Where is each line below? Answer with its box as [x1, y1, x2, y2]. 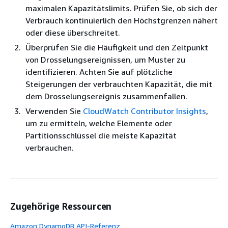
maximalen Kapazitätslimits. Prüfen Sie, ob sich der [25, 3, 217, 13]
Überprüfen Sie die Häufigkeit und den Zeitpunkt [25, 42, 208, 52]
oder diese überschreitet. [25, 27, 120, 38]
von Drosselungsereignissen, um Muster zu [25, 54, 185, 65]
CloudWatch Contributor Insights [83, 106, 206, 116]
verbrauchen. [25, 142, 74, 153]
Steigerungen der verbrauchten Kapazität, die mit [25, 79, 212, 89]
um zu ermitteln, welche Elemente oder [25, 118, 172, 128]
